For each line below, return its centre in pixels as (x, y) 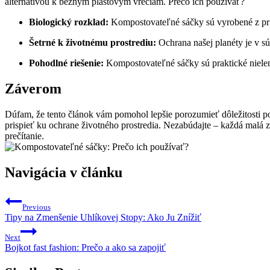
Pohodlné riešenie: (66, 63)
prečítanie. (24, 136)
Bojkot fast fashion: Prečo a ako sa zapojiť (85, 247)
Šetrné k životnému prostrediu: (93, 43)
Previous (36, 207)
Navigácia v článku (64, 172)
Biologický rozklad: (69, 22)
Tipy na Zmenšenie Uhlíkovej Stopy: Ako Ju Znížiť (103, 217)
